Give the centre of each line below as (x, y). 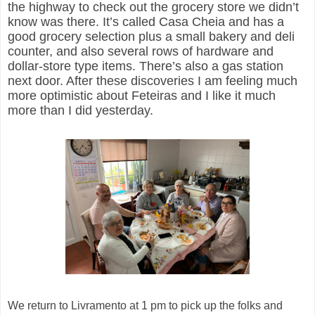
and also (80, 52)
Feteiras (154, 96)
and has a (255, 22)
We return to (39, 306)
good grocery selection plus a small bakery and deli (151, 37)
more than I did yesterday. (81, 111)
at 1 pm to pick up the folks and (205, 306)
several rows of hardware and (189, 52)
